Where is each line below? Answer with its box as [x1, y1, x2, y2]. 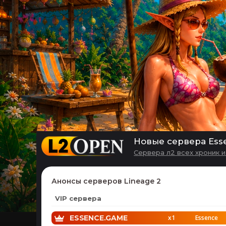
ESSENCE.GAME [70, 213, 128, 222]
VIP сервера [55, 194, 101, 202]
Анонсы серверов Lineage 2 [51, 177, 161, 186]
